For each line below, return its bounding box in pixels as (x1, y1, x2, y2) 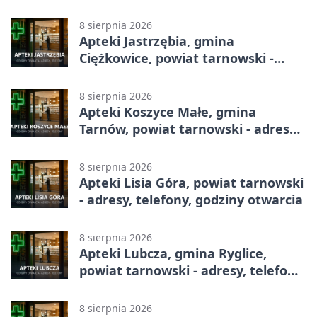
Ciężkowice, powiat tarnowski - (79, 50, 274, 67)
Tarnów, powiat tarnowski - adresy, (79, 120, 299, 138)
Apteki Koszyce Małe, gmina (79, 103, 256, 121)
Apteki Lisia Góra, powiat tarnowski (79, 174, 304, 192)
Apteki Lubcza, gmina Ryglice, (79, 245, 267, 263)
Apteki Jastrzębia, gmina (79, 33, 234, 50)
